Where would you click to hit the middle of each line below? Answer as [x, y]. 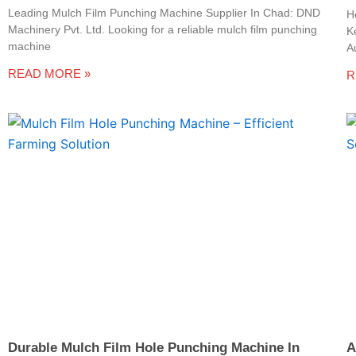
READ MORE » [49, 74]
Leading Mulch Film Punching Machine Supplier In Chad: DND [164, 13]
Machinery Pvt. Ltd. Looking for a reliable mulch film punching [163, 30]
